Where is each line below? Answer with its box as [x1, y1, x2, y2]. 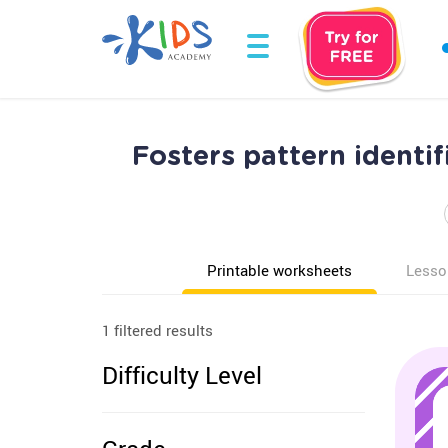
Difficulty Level [102, 359, 262, 391]
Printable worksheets [207, 260, 352, 280]
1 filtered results [102, 320, 213, 340]
